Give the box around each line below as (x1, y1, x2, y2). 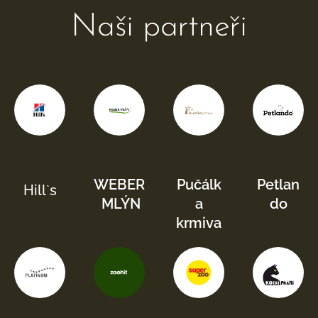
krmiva (176, 214, 221, 231)
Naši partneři (71, 11, 247, 43)
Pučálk (176, 176, 221, 193)
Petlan (257, 176, 300, 193)
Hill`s (23, 182, 57, 199)
